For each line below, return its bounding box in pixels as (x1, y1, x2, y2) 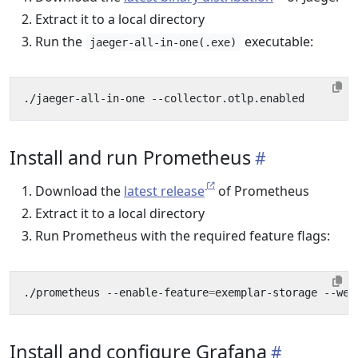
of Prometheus (215, 182, 309, 200)
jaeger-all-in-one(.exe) (89, 36, 237, 49)
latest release (124, 182, 205, 200)
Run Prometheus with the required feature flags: (35, 227, 330, 245)
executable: (241, 33, 313, 50)
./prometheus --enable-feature (23, 286, 209, 299)
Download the (35, 182, 124, 200)
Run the (35, 33, 86, 50)
